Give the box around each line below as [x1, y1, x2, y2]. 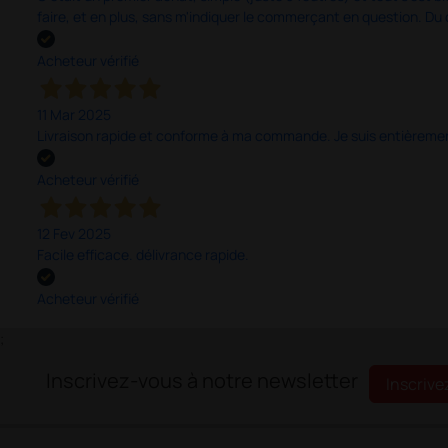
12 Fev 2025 [36, 224, 111, 244]
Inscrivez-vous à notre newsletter [45, 367, 358, 395]
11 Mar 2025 [36, 104, 111, 124]
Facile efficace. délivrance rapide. [36, 245, 249, 265]
